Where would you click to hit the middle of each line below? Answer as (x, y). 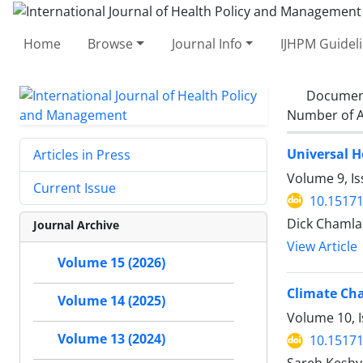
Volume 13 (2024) (111, 339)
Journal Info (207, 43)
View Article (322, 246)
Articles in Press (82, 154)
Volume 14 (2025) (111, 301)
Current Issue (75, 188)
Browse (111, 43)
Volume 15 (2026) (111, 263)
